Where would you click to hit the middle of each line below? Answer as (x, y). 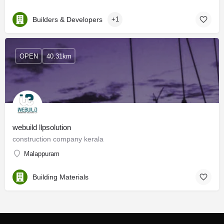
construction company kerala (58, 139)
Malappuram (42, 154)
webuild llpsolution (42, 127)
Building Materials (60, 177)
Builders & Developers (67, 19)
